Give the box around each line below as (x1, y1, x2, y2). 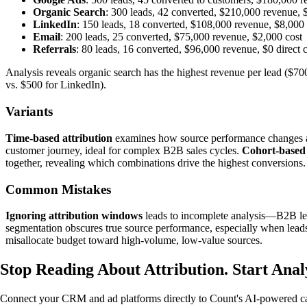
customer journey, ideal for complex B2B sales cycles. (5, 144, 242, 156)
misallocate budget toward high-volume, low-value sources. (5, 234, 262, 247)
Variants (5, 104, 53, 119)
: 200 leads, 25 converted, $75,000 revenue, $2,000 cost (60, 31, 302, 43)
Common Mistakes (5, 182, 111, 197)
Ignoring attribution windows (5, 210, 143, 222)
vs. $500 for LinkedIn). (5, 79, 106, 91)
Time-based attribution (5, 132, 112, 144)
